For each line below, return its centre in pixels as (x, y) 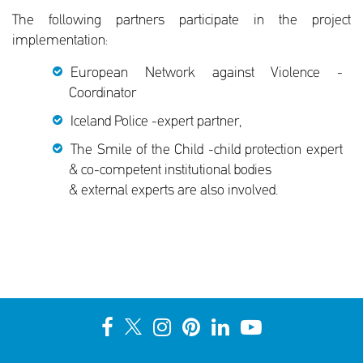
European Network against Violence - (207, 73)
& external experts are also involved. (174, 190)
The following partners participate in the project (181, 20)
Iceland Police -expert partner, (156, 122)
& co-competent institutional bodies (170, 170)
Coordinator (102, 93)
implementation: (60, 41)
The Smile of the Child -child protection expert (207, 150)
